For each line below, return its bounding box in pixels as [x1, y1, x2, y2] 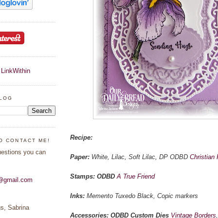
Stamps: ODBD [70, 172, 117, 180]
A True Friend [117, 172, 155, 180]
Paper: [70, 153, 91, 161]
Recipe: [70, 133, 92, 141]
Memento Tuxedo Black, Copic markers [87, 192, 198, 200]
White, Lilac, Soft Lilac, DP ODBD [91, 153, 190, 161]
